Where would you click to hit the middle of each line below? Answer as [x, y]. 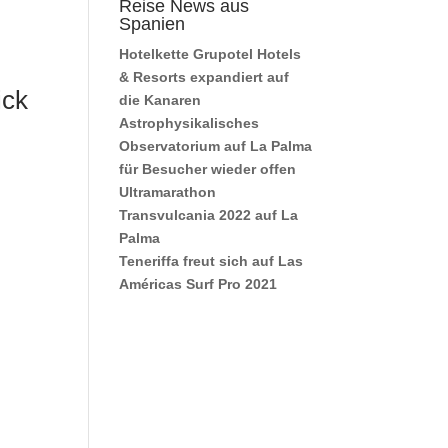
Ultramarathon [168, 192]
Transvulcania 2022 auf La [209, 215]
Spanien [152, 24]
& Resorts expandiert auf [204, 77]
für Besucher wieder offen [208, 169]
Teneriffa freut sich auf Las [211, 261]
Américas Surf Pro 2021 [198, 284]
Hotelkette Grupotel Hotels [210, 54]
